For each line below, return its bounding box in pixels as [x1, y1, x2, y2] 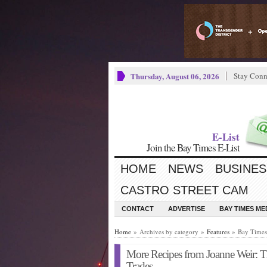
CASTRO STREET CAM [120, 184, 249, 197]
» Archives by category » [131, 227, 207, 236]
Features [207, 227, 229, 236]
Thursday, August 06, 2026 [131, 70, 219, 82]
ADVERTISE [168, 205, 205, 212]
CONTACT [122, 205, 154, 212]
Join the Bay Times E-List [147, 141, 240, 154]
